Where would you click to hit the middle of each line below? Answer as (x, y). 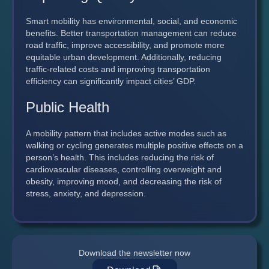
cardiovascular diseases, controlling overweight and (124, 169)
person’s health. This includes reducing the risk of (120, 157)
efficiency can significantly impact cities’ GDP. (111, 81)
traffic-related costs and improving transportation (118, 69)
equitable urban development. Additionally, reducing (124, 57)
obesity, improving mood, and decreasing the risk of (124, 181)
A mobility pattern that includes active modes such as (126, 133)
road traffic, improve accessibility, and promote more (125, 45)
